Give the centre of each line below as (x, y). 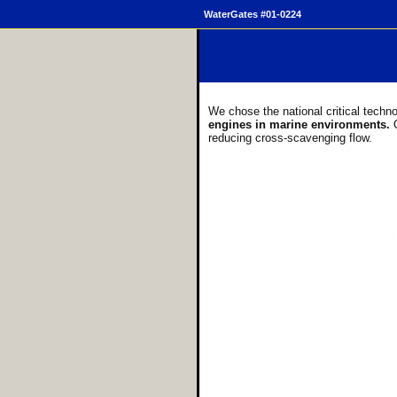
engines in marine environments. (301, 125)
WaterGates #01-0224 (253, 14)
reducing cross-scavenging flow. (290, 138)
